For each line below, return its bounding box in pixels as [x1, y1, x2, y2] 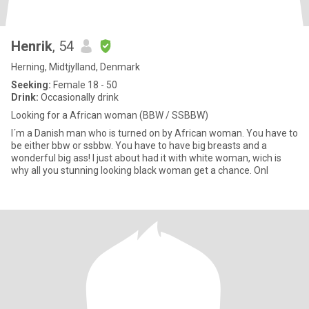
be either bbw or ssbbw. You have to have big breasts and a [11, 140, 267, 151]
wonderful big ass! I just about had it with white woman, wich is [11, 152, 92, 163]
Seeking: [11, 79, 51, 90]
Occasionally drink [39, 92, 119, 103]
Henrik [11, 38, 52, 54]
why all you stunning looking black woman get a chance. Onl [11, 165, 268, 176]
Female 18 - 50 [51, 79, 117, 90]
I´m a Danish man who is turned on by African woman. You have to [11, 128, 298, 139]
